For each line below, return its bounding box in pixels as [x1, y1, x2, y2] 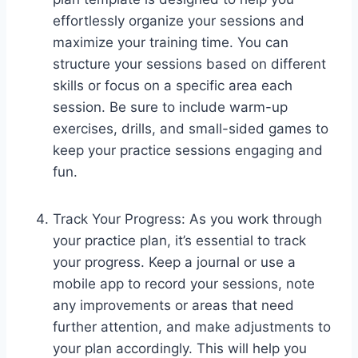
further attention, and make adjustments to [53, 318, 331, 335]
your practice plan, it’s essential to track [53, 232, 306, 249]
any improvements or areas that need [53, 296, 294, 313]
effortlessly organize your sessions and [53, 12, 304, 29]
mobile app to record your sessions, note [53, 275, 315, 292]
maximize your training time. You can [53, 34, 288, 50]
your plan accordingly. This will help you [53, 340, 307, 356]
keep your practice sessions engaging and [53, 141, 323, 158]
